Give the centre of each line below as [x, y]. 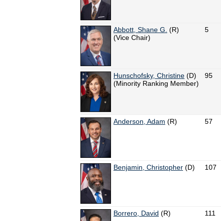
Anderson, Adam [139, 122]
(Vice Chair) [132, 38]
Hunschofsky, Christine [149, 76]
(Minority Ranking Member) [156, 84]
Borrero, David [136, 213]
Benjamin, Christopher [148, 167]
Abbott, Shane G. [140, 30]
